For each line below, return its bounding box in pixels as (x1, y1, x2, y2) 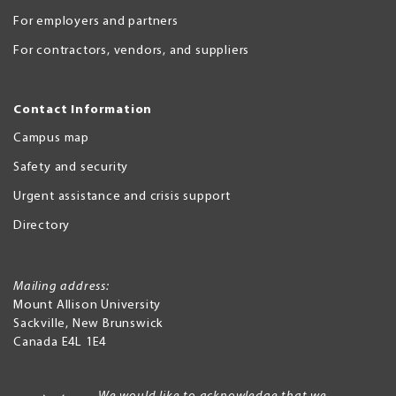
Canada (13, 335, 58, 349)
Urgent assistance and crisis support (13, 189, 231, 203)
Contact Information (13, 103, 153, 117)
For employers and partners (13, 14, 179, 28)
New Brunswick (72, 316, 164, 331)
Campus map (13, 131, 89, 145)
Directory (13, 218, 71, 232)
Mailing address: (13, 279, 110, 293)
